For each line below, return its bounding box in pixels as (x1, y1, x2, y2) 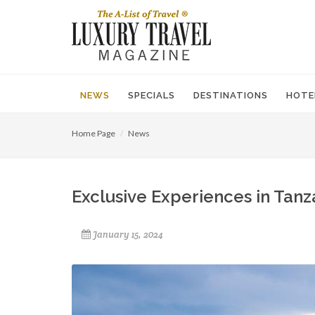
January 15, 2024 (93, 229, 163, 240)
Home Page (72, 128, 115, 139)
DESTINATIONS (193, 90, 268, 101)
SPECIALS (128, 90, 175, 101)
